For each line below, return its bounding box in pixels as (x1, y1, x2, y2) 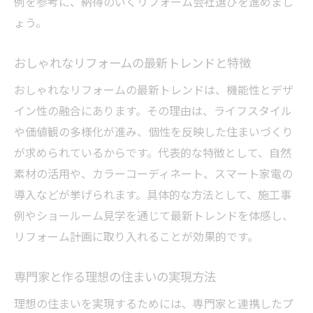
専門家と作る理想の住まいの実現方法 (14, 267, 216, 285)
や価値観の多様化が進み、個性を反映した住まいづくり (14, 122, 293, 140)
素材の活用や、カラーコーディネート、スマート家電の (14, 164, 293, 182)
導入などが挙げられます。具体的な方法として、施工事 (14, 185, 291, 203)
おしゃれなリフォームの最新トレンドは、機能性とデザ (14, 80, 293, 98)
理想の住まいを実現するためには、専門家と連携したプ (14, 294, 293, 312)
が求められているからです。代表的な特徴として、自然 (14, 143, 291, 161)
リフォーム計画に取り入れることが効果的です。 (14, 227, 259, 245)
